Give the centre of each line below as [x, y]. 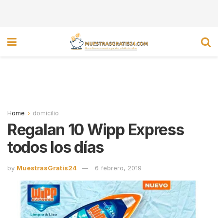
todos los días [56, 147]
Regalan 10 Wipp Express [96, 130]
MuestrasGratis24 [47, 168]
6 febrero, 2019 [118, 168]
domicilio [46, 113]
